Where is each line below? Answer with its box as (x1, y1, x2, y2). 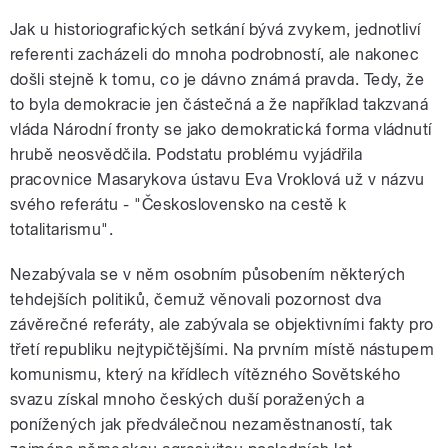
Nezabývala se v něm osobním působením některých (10, 265, 406, 285)
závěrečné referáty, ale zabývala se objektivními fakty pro (10, 315, 434, 335)
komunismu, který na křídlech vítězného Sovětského (10, 365, 401, 385)
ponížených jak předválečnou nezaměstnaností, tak (10, 415, 393, 435)
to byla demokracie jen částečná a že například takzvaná (10, 95, 429, 115)
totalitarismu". (10, 220, 114, 240)
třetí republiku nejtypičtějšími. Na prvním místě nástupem (10, 340, 435, 360)
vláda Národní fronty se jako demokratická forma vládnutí (10, 120, 432, 140)
